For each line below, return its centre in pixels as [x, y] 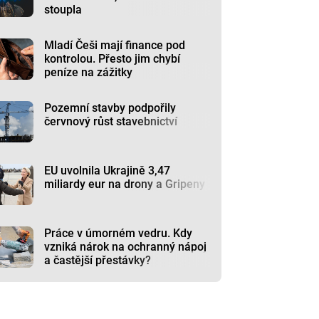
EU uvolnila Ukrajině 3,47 [108, 171]
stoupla [63, 10]
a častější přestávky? [98, 260]
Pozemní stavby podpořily [110, 108]
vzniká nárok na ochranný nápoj [126, 247]
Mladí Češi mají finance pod [115, 45]
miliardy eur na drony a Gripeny [125, 184]
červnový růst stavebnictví [111, 121]
